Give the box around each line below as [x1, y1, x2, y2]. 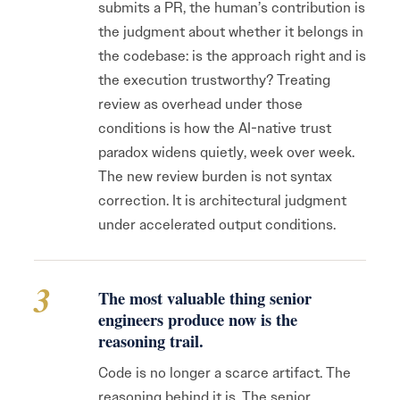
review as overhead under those [98, 95, 303, 113]
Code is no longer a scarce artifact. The [98, 363, 351, 382]
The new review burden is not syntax [98, 167, 332, 186]
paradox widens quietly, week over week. [98, 143, 354, 162]
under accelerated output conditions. [98, 215, 336, 234]
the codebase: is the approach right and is [98, 46, 366, 65]
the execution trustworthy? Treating [98, 71, 330, 89]
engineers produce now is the [98, 307, 297, 331]
